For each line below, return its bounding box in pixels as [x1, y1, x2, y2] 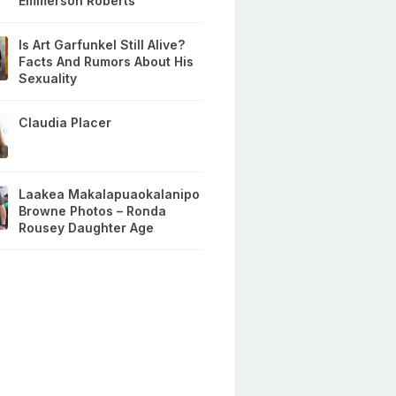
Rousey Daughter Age [19, 220, 155, 236]
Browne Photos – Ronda [19, 203, 167, 219]
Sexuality [19, 71, 78, 87]
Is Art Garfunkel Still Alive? [19, 37, 186, 53]
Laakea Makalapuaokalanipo [19, 187, 201, 202]
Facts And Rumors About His [19, 54, 194, 70]
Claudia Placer [19, 115, 112, 131]
